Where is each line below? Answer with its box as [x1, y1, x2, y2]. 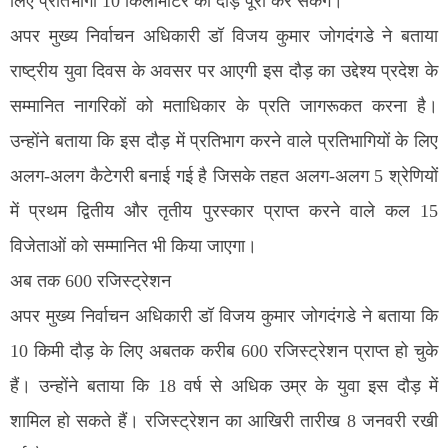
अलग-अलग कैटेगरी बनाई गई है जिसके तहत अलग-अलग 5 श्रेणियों [10, 166, 438, 187]
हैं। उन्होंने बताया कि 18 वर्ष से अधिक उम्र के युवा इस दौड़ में [10, 376, 438, 397]
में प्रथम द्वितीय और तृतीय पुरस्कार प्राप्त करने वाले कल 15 [10, 201, 438, 222]
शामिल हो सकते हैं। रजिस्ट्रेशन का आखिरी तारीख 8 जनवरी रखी [10, 411, 438, 432]
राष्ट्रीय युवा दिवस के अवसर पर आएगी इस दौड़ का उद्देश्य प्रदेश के [10, 61, 438, 82]
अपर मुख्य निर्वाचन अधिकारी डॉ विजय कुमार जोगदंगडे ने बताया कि [10, 306, 438, 327]
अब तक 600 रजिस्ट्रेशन [10, 271, 171, 292]
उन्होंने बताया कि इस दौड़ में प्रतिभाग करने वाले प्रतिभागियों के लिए [10, 131, 438, 152]
